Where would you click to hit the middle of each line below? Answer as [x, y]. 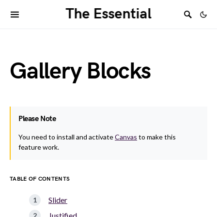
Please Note [37, 119]
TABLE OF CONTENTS [40, 179]
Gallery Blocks [80, 71]
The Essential [108, 14]
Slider [58, 200]
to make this [156, 137]
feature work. [39, 147]
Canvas [126, 137]
